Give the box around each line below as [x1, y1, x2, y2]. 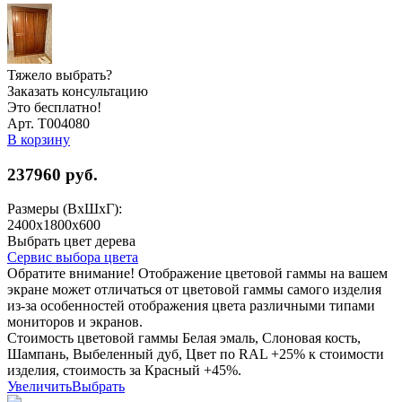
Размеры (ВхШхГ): [7, 201, 122, 217]
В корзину [7, 131, 70, 147]
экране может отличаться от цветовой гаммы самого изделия [7, 282, 381, 298]
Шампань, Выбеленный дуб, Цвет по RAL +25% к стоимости [7, 346, 384, 363]
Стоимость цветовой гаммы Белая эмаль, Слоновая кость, [7, 330, 361, 346]
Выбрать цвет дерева [7, 233, 135, 249]
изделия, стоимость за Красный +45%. [7, 363, 241, 379]
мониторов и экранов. [7, 314, 143, 330]
